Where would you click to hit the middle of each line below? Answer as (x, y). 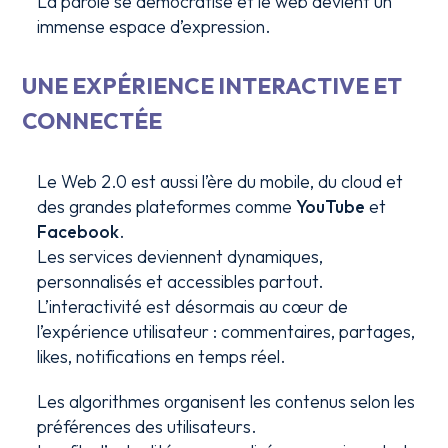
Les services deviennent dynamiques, (180, 256)
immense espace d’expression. (154, 26)
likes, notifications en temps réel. (162, 356)
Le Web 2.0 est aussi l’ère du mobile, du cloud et (220, 181)
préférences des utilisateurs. (147, 426)
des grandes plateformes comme (167, 206)
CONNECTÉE (92, 121)
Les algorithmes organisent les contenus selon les (226, 401)
